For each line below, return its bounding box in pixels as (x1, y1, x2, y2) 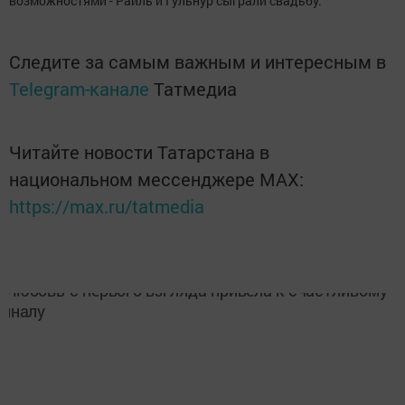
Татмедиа (154, 77, 237, 100)
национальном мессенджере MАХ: (9, 167, 304, 191)
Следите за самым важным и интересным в (9, 50, 386, 73)
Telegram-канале (9, 77, 149, 100)
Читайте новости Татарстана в (9, 140, 269, 164)
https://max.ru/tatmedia (9, 194, 204, 218)
